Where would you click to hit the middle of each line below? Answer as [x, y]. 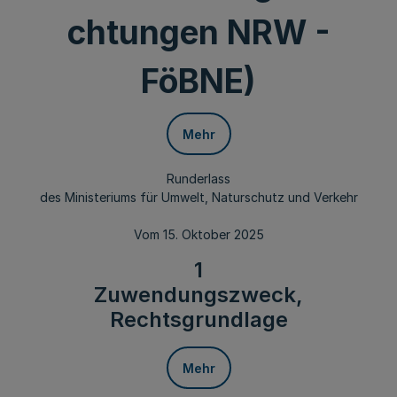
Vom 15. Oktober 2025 [198, 234]
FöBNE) [198, 81]
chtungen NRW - [198, 32]
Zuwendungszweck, [198, 295]
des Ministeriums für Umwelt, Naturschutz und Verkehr [198, 197]
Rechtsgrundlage [198, 319]
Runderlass [198, 179]
